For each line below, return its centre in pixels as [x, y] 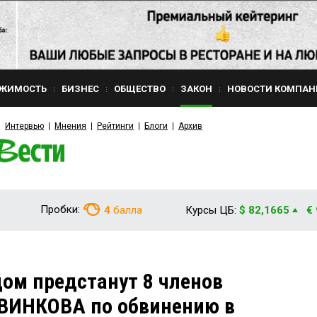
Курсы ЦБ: [211, 210]
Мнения [70, 126]
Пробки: [60, 209]
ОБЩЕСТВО [140, 89]
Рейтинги [115, 126]
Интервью [24, 126]
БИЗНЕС [80, 89]
